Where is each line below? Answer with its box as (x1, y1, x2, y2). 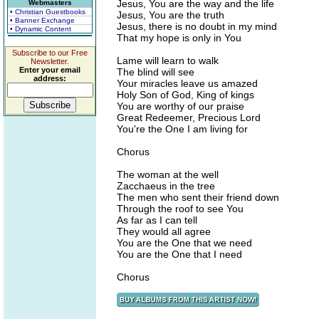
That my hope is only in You (117, 32, 241, 43)
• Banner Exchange (10, 16, 75, 24)
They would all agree (117, 226, 211, 237)
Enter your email (19, 66, 80, 74)
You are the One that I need (117, 249, 242, 260)
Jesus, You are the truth (117, 9, 224, 21)
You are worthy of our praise (117, 100, 244, 112)
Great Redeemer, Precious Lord (117, 112, 261, 123)
